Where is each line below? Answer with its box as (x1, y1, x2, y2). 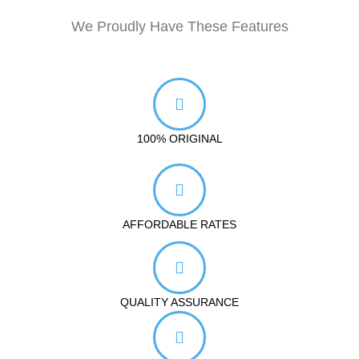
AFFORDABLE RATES (123, 218, 236, 231)
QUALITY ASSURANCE (120, 296, 239, 309)
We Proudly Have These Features (71, 18, 288, 34)
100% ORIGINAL (136, 132, 223, 145)
